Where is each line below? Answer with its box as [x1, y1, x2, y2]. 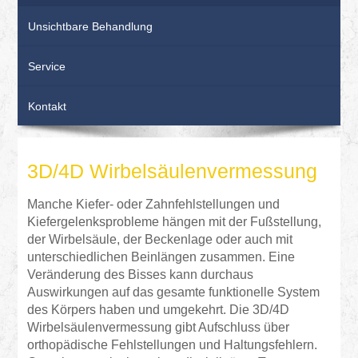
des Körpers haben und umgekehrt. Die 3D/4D [27, 302, 290, 316]
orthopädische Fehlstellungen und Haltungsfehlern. [27, 337, 318, 352]
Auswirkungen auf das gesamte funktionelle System [27, 284, 320, 299]
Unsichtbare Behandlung [28, 20, 153, 33]
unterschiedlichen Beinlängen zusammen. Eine [27, 249, 296, 264]
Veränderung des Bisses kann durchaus [27, 267, 254, 281]
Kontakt [28, 100, 67, 113]
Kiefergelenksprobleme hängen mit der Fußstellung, [27, 214, 322, 229]
